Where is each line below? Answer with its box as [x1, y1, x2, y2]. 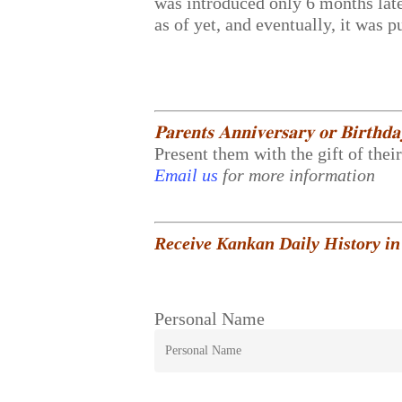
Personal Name [154, 309, 266, 328]
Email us [154, 165, 219, 185]
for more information [223, 165, 376, 185]
